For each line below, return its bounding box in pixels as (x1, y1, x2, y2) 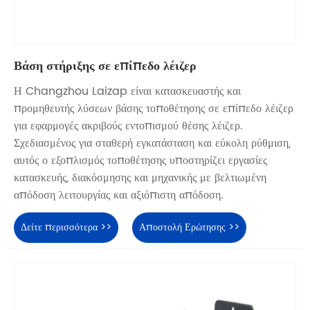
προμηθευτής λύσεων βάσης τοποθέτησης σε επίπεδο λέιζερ (14, 99, 293, 118)
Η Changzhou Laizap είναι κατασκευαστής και (14, 82, 241, 100)
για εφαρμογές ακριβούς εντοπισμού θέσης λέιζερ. (14, 116, 243, 135)
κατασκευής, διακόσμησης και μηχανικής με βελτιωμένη (14, 168, 266, 187)
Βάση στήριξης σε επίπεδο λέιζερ (14, 55, 197, 76)
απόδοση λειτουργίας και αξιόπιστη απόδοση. (14, 185, 224, 204)
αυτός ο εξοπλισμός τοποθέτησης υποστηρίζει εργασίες (14, 151, 267, 170)
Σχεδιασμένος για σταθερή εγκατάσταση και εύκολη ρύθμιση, (14, 134, 291, 152)
